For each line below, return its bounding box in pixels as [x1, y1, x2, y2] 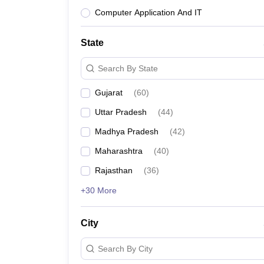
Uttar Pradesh [95, 107, 147, 117]
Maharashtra [95, 146, 143, 156]
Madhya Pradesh [95, 127, 159, 136]
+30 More [81, 186, 117, 195]
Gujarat [95, 88, 123, 97]
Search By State [98, 63, 158, 73]
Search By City [98, 243, 153, 253]
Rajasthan [95, 166, 133, 175]
